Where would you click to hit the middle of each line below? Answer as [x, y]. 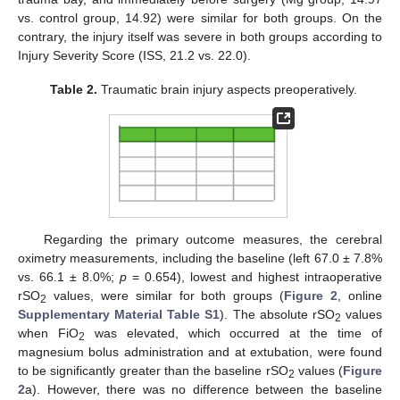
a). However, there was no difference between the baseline [204, 390]
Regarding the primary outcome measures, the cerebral [212, 240]
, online [360, 296]
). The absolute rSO [277, 315]
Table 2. [74, 90]
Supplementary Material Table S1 [119, 315]
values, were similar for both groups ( [166, 296]
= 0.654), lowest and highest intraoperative [254, 277]
